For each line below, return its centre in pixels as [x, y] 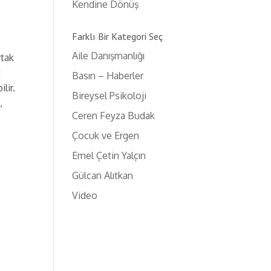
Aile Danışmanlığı [109, 56]
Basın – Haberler [108, 76]
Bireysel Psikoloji [109, 96]
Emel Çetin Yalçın [109, 155]
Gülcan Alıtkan [103, 175]
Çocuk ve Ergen [106, 135]
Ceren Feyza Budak [114, 116]
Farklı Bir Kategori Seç [118, 36]
